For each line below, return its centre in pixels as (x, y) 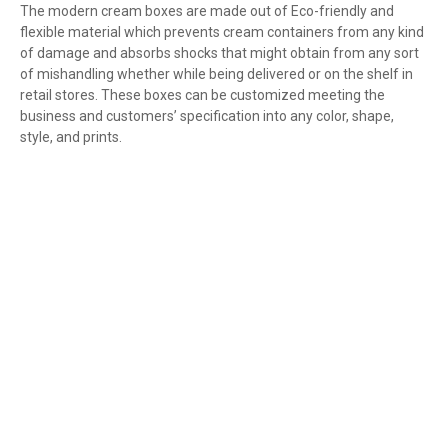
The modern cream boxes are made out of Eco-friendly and (207, 11)
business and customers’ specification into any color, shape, (207, 116)
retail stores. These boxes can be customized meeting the (202, 95)
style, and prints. (71, 137)
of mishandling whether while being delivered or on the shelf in (216, 74)
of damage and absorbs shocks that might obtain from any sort (219, 53)
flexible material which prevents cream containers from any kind (222, 32)
